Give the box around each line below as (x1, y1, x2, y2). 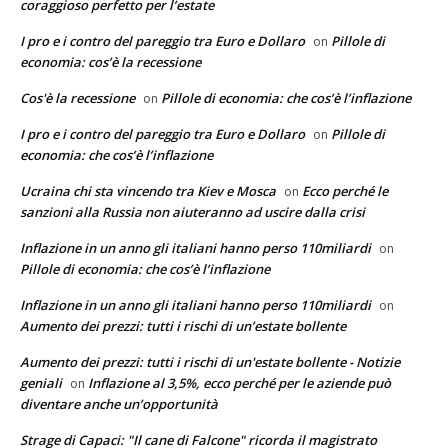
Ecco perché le (302, 181, 388, 200)
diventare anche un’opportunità (20, 394, 218, 413)
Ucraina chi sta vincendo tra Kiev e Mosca (20, 181, 276, 200)
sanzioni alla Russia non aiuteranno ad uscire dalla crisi (20, 202, 365, 221)
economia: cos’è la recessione (20, 52, 201, 71)
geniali (20, 373, 62, 392)
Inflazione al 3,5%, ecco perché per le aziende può (88, 373, 391, 392)
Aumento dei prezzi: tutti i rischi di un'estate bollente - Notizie (20, 352, 400, 371)
